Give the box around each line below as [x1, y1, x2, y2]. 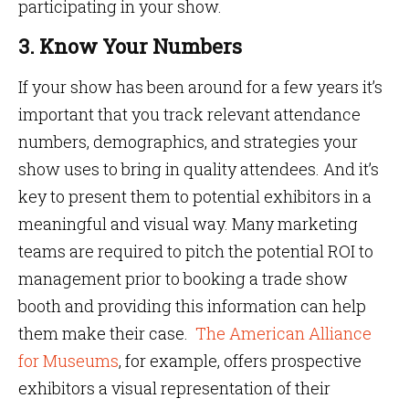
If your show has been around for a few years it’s [18, 76, 383, 98]
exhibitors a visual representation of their [18, 377, 330, 399]
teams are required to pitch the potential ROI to [18, 240, 373, 262]
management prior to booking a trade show [18, 267, 348, 289]
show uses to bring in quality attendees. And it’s [18, 158, 379, 180]
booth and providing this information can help [18, 295, 366, 317]
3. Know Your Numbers [18, 33, 242, 59]
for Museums [18, 350, 119, 372]
